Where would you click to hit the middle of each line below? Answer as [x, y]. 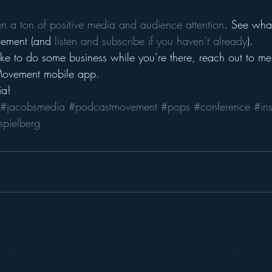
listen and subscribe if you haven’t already [151, 41]
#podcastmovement [113, 106]
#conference [222, 106]
